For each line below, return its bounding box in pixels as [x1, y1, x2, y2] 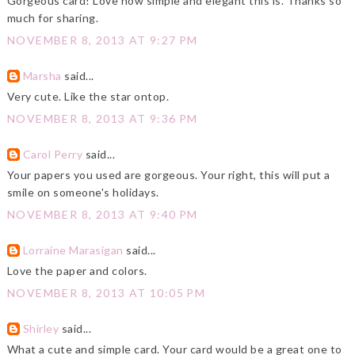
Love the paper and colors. [6, 264, 147, 278]
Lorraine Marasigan [22, 243, 124, 258]
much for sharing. [6, 11, 99, 25]
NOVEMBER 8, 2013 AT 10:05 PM [6, 286, 206, 300]
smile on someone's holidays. [6, 185, 159, 200]
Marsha [22, 69, 62, 83]
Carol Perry [22, 147, 83, 162]
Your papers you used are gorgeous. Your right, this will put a [6, 168, 330, 182]
